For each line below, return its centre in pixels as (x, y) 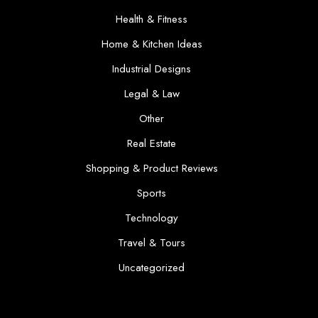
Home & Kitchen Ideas (152, 44)
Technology (152, 218)
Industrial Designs (152, 69)
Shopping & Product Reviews (152, 168)
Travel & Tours (152, 243)
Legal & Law (152, 94)
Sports (152, 193)
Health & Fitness (152, 19)
